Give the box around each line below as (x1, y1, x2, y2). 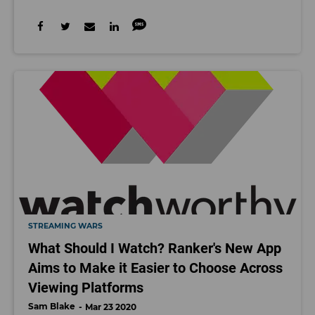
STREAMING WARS (28, 221, 103, 231)
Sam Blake (28, 300, 75, 311)
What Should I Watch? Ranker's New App (28, 239, 281, 257)
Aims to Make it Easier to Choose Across (28, 259, 283, 276)
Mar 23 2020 (85, 301, 136, 312)
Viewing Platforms (28, 278, 143, 296)
